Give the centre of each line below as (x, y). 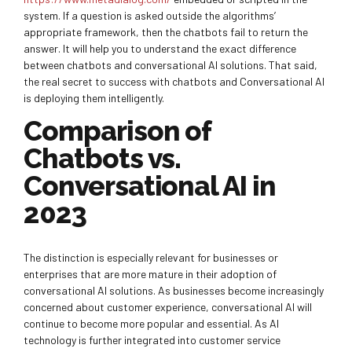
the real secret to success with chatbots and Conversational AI (174, 81)
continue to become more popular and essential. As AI (151, 323)
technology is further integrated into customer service (152, 339)
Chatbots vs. (103, 158)
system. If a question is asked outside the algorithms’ (150, 15)
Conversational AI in (150, 185)
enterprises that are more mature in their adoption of (150, 273)
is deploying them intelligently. (94, 97)
